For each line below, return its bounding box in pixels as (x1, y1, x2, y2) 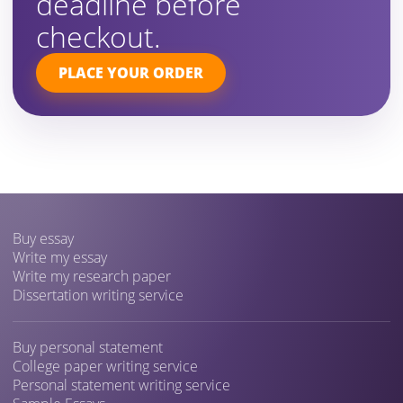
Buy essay (13, 228, 74, 249)
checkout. (36, 17, 161, 57)
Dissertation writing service (13, 285, 184, 306)
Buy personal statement (13, 337, 163, 358)
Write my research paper (13, 266, 171, 287)
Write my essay (13, 247, 107, 268)
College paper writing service (13, 356, 198, 377)
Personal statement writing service (13, 375, 230, 396)
